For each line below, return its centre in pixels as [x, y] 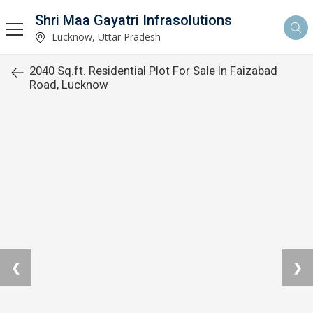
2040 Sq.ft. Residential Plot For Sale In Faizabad [153, 71]
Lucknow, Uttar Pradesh [105, 36]
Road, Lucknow [69, 85]
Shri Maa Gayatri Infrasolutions [133, 20]
